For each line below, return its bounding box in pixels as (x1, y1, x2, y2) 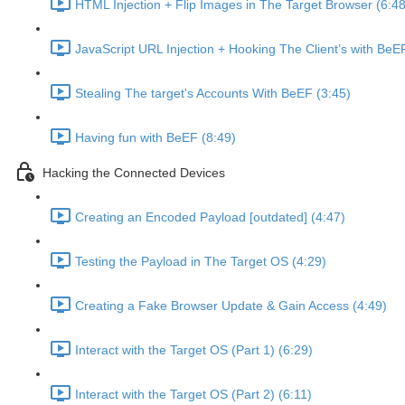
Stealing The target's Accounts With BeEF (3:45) (75, 86, 351, 101)
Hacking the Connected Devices (42, 165, 225, 181)
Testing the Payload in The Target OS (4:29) (75, 254, 326, 269)
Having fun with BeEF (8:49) (75, 130, 236, 146)
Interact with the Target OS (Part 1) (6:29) (75, 343, 313, 358)
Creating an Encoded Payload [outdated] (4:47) (75, 210, 345, 225)
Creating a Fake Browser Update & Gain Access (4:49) (75, 298, 387, 314)
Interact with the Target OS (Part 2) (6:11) (75, 387, 312, 402)
